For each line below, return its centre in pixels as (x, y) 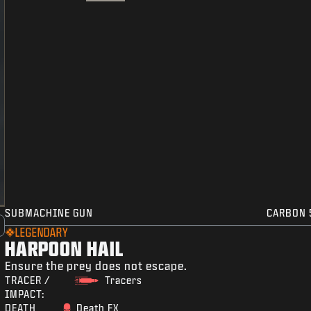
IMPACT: (25, 294)
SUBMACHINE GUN (49, 213)
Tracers (123, 280)
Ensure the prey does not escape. (96, 266)
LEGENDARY (42, 233)
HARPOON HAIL (65, 249)
